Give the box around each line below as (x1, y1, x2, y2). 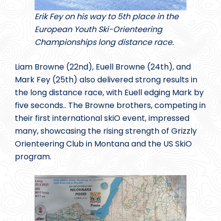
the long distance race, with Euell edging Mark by (15, 87, 204, 99)
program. (15, 151, 51, 163)
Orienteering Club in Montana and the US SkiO (15, 138, 192, 150)
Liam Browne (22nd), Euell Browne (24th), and (15, 61, 191, 73)
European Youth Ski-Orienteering (35, 24, 162, 36)
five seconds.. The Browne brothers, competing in (15, 100, 206, 111)
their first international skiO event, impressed (15, 112, 189, 124)
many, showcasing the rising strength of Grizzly (15, 125, 197, 137)
